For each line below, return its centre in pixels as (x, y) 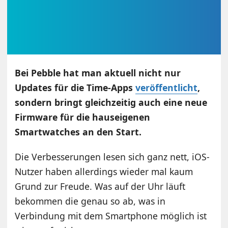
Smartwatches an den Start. (78, 132)
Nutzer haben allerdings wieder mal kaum (104, 172)
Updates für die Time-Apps (75, 88)
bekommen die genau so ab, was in (90, 201)
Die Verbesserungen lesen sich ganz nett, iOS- (112, 157)
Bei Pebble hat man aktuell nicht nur (98, 73)
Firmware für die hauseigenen (83, 117)
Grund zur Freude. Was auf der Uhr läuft (100, 187)
